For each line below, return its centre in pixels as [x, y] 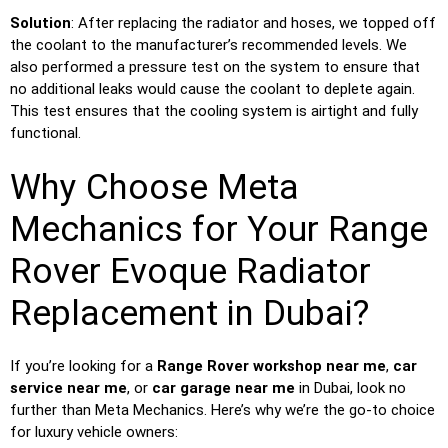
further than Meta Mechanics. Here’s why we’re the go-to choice [222, 409]
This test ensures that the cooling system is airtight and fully [214, 111]
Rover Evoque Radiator [190, 271]
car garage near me [223, 387]
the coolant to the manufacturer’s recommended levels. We [208, 45]
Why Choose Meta [154, 187]
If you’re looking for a [83, 365]
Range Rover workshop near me [271, 365]
